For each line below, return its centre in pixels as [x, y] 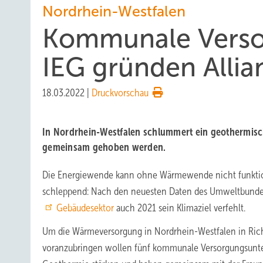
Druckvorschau [120, 93]
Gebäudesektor [85, 208]
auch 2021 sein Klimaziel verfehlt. [180, 208]
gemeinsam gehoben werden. [104, 147]
